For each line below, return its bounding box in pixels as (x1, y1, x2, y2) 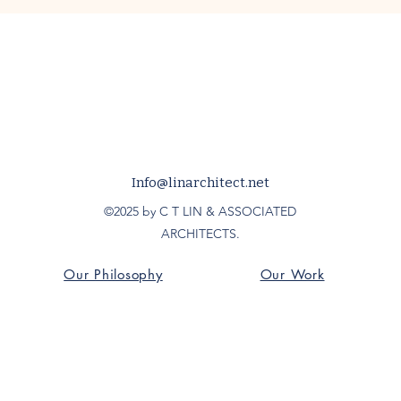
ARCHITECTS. (160, 226, 240, 242)
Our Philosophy (64, 266, 163, 283)
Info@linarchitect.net (132, 175, 269, 191)
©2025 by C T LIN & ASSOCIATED (104, 203, 296, 219)
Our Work (260, 266, 325, 283)
